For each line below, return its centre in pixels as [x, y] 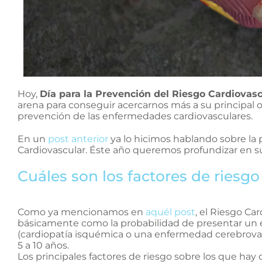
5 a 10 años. [43, 245]
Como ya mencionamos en [82, 212]
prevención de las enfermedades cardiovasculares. [135, 116]
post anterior [78, 139]
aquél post [170, 212]
